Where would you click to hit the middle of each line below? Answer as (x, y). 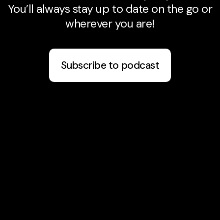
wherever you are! (110, 24)
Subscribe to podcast (110, 65)
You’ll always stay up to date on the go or (110, 9)
